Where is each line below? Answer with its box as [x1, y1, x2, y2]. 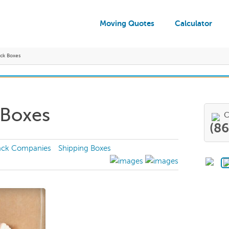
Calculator [175, 19, 212, 28]
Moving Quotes [100, 19, 154, 28]
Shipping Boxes [58, 144, 111, 152]
